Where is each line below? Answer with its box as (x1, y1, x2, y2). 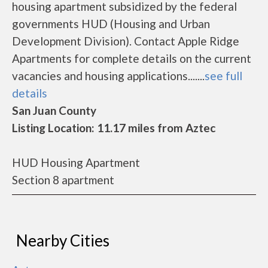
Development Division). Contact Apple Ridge (12, 34, 239, 48)
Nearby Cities (16, 231, 109, 250)
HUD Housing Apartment (12, 156, 140, 169)
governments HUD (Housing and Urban (12, 17, 210, 31)
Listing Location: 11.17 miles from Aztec (12, 121, 215, 135)
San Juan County (12, 103, 96, 117)
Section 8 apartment (12, 173, 114, 187)
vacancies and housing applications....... (12, 69, 205, 83)
